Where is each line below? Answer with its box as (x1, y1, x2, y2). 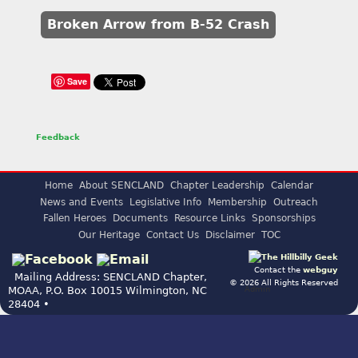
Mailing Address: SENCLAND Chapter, (14, 271, 207, 283)
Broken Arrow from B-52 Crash (47, 17, 270, 33)
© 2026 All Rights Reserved (229, 277, 338, 287)
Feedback (36, 132, 80, 142)
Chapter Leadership (170, 179, 265, 191)
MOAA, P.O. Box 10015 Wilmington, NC (8, 284, 207, 296)
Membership (208, 196, 267, 208)
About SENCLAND (79, 179, 164, 191)
